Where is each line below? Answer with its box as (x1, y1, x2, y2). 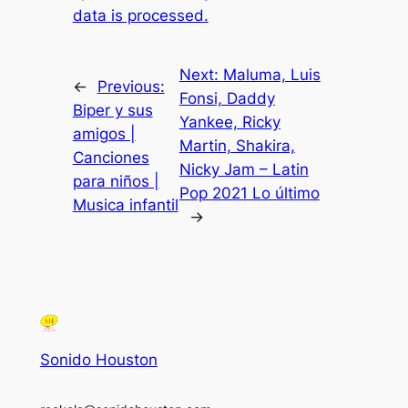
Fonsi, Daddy (178, 89, 275, 108)
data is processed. (72, 6, 209, 25)
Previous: (97, 77, 165, 97)
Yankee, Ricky (178, 113, 280, 132)
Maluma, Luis (222, 66, 321, 85)
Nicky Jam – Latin (178, 160, 309, 179)
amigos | (72, 125, 136, 144)
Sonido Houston (39, 351, 158, 370)
